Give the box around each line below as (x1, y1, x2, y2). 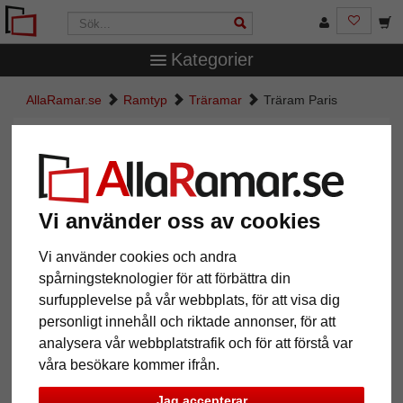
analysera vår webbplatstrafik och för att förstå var (39, 335, 354, 351)
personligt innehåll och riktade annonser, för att (39, 313, 336, 329)
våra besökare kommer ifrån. (39, 356, 220, 372)
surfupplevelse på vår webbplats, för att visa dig (39, 291, 341, 308)
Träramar (189, 93, 242, 107)
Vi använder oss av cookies (39, 208, 321, 233)
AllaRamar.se (26, 93, 102, 107)
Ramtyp (123, 93, 167, 107)
